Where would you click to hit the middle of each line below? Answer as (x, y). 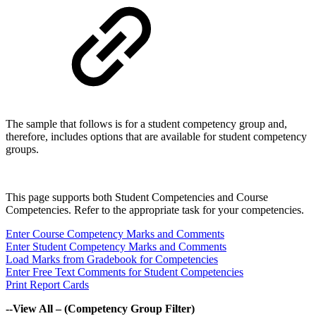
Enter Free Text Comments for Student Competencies (124, 272)
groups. (22, 150)
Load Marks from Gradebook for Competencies (112, 260)
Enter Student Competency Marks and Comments (116, 247)
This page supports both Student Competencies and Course (137, 197)
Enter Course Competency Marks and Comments (115, 234)
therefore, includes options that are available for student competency (156, 137)
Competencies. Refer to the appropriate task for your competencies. (155, 210)
